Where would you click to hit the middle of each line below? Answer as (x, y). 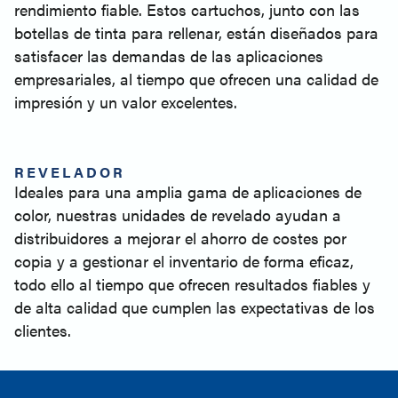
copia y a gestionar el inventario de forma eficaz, (184, 261)
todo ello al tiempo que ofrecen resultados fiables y (192, 284)
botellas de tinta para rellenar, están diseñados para (196, 32)
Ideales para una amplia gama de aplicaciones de (188, 191)
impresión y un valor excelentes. (126, 102)
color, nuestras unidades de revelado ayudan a (178, 215)
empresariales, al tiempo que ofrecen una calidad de (196, 79)
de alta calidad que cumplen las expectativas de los (195, 307)
